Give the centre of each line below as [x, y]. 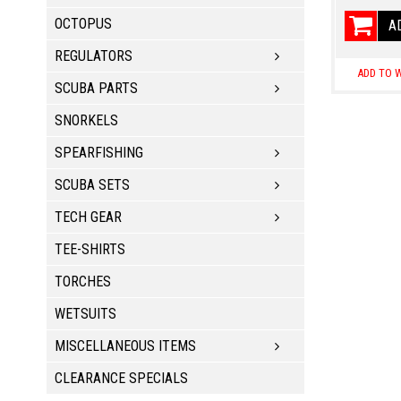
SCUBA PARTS [96, 88]
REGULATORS [94, 55]
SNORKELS [86, 120]
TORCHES [83, 281]
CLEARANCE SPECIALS [121, 378]
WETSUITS [85, 313]
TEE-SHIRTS [90, 249]
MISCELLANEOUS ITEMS [125, 346]
